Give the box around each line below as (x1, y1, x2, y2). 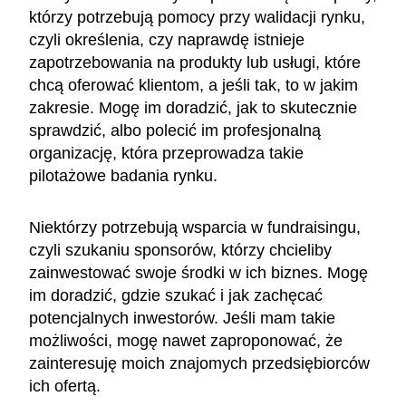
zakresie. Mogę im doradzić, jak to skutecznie (29, 98, 357, 117)
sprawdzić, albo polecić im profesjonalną (29, 121, 321, 140)
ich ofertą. (29, 376, 101, 395)
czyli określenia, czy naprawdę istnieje (29, 30, 304, 49)
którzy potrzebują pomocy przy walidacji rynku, (29, 7, 365, 26)
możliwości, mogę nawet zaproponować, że (29, 331, 343, 350)
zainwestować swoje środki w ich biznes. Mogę (29, 263, 368, 282)
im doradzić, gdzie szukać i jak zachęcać (29, 285, 323, 304)
